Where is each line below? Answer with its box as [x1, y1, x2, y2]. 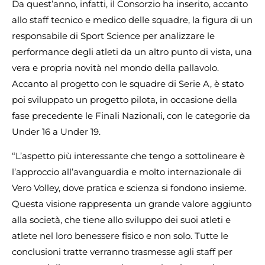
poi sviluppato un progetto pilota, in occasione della [12, 93, 237, 105]
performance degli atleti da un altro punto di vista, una [12, 46, 252, 57]
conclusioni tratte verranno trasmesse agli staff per [12, 246, 232, 258]
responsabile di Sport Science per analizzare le [12, 30, 215, 41]
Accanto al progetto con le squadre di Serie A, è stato [12, 77, 244, 89]
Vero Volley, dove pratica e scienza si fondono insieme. [12, 182, 246, 194]
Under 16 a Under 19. [12, 125, 101, 137]
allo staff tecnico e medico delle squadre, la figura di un [12, 14, 253, 25]
